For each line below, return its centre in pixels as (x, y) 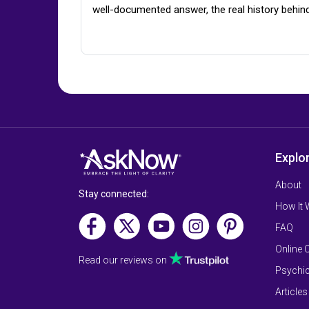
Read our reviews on (124, 260)
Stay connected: (114, 193)
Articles (291, 292)
